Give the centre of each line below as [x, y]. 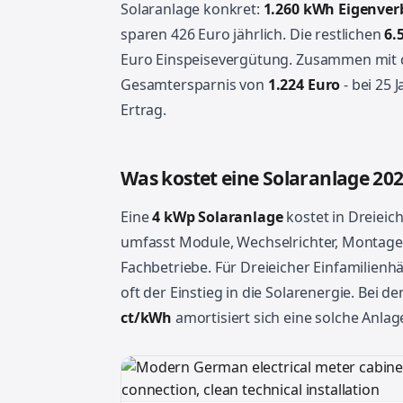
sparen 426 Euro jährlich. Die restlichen [253, 34]
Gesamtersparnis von [194, 85]
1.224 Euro [304, 85]
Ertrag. [143, 110]
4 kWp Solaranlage [218, 217]
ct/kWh [147, 318]
